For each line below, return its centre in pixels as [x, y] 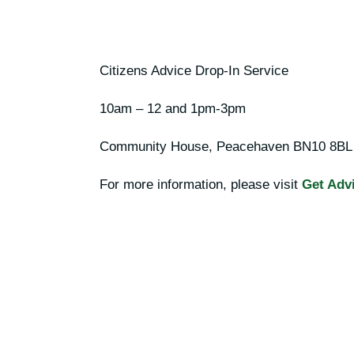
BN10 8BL [323, 147]
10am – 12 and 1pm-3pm [173, 109]
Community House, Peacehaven [196, 147]
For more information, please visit [201, 185]
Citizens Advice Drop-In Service [194, 71]
